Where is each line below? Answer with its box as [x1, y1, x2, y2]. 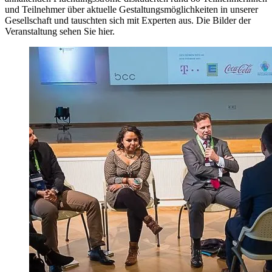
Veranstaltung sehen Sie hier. [5, 26, 115, 37]
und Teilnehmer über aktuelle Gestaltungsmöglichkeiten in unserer [5, 4, 258, 15]
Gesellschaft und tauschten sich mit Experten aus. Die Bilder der [5, 15, 251, 26]
